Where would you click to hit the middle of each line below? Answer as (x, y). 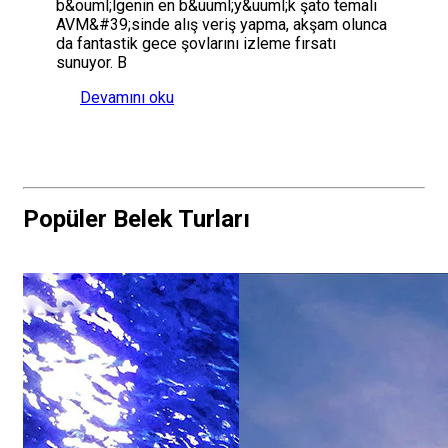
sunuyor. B (91, 63)
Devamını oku (127, 98)
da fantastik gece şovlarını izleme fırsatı (196, 44)
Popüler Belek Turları (136, 219)
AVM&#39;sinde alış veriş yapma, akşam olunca (221, 25)
